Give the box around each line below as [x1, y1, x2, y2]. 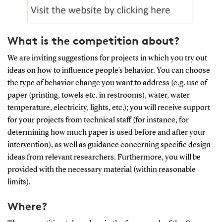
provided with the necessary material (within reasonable [7, 166, 196, 174]
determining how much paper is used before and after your [7, 128, 205, 137]
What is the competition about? [7, 34, 179, 47]
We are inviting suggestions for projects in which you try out [7, 54, 207, 62]
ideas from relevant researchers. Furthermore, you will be [7, 153, 201, 162]
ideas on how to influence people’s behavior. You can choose [7, 66, 210, 75]
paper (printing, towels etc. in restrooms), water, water [7, 91, 190, 100]
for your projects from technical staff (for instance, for [7, 116, 189, 124]
